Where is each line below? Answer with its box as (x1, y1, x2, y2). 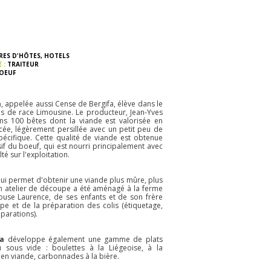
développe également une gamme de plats (7, 234, 163, 244)
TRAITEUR (7, 60, 39, 68)
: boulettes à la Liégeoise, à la (45, 243, 163, 253)
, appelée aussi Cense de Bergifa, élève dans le (1, 99, 163, 109)
